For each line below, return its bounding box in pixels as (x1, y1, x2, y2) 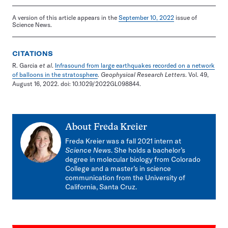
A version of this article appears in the (12, 14, 119, 22)
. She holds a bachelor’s (111, 146, 185, 155)
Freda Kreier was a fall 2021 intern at (65, 136, 181, 146)
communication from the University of (65, 173, 185, 183)
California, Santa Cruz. (65, 182, 137, 192)
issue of (174, 14, 197, 22)
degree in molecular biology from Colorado (65, 155, 201, 164)
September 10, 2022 (119, 14, 174, 22)
